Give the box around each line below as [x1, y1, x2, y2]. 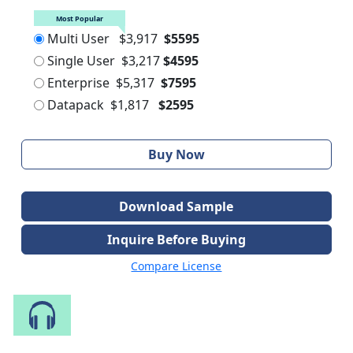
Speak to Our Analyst [131, 302, 281, 320]
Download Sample [119, 198, 234, 216]
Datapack [46, 96, 104, 114]
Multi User [46, 30, 110, 48]
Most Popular [74, 13, 103, 24]
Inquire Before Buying [106, 231, 246, 249]
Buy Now [147, 146, 205, 164]
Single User [46, 52, 115, 70]
